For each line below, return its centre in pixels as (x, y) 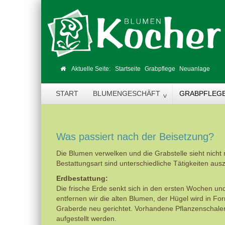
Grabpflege (160, 69)
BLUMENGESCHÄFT (127, 93)
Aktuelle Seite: (93, 69)
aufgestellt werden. (86, 218)
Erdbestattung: (82, 178)
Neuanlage (195, 69)
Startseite (128, 69)
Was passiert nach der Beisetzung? (135, 136)
